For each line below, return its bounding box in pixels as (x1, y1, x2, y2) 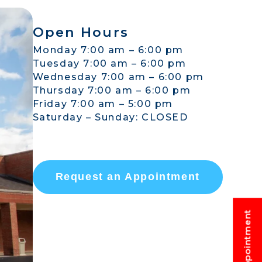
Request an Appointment (55, 171, 200, 183)
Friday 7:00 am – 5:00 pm (32, 98, 174, 110)
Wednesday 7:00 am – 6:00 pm (32, 71, 204, 83)
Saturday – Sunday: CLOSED (32, 112, 188, 123)
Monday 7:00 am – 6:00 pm (32, 44, 184, 56)
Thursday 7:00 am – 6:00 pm (32, 85, 191, 96)
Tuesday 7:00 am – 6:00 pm (32, 58, 187, 70)
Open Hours (32, 23, 129, 40)
